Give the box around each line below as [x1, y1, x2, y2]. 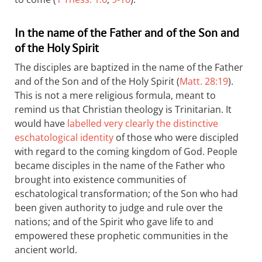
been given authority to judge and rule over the [15, 201, 223, 214]
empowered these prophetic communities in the [15, 229, 228, 242]
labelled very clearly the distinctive [67, 117, 218, 130]
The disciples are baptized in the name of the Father [15, 61, 243, 74]
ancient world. [15, 243, 77, 256]
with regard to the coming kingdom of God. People [15, 145, 237, 158]
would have [15, 117, 67, 130]
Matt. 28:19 [180, 75, 228, 88]
